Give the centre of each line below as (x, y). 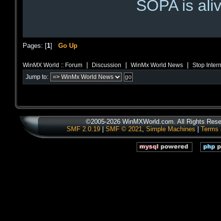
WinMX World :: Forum (53, 65)
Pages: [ (35, 45)
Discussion (107, 65)
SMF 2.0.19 (83, 129)
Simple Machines (170, 129)
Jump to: (37, 77)
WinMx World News (157, 65)
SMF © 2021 (124, 129)
